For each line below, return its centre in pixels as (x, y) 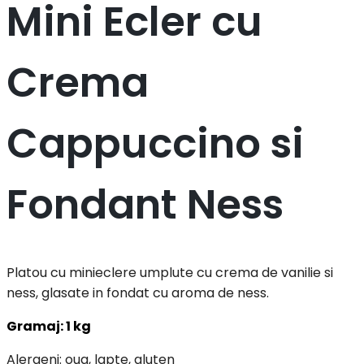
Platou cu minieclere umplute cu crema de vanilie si (170, 273)
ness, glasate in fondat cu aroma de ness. (138, 293)
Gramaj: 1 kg (49, 327)
